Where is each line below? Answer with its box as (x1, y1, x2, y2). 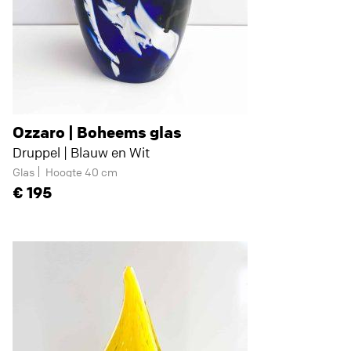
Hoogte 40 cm (45, 165, 118, 179)
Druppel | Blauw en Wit (13, 144, 150, 161)
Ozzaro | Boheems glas (13, 122, 182, 142)
